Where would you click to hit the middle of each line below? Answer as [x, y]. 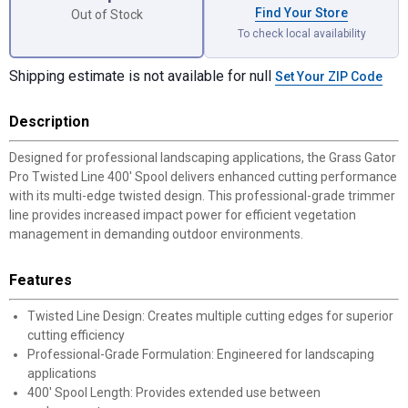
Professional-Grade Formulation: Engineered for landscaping [201, 354]
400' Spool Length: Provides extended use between [174, 393]
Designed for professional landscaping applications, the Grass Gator [203, 158]
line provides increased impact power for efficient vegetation [183, 215]
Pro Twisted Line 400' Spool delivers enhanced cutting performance [203, 177]
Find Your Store [301, 13]
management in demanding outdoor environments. [156, 234]
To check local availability [301, 34]
